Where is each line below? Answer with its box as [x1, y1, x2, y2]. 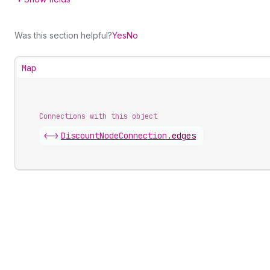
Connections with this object [39, 111, 157, 121]
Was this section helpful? [14, 30, 112, 40]
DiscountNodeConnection [61, 130, 167, 141]
